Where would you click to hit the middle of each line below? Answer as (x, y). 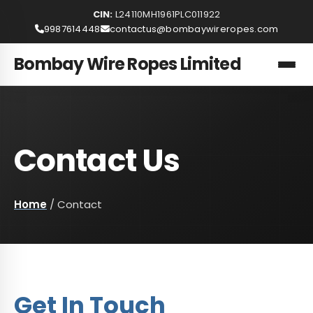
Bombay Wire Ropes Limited (128, 64)
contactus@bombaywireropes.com (194, 29)
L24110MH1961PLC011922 (167, 14)
